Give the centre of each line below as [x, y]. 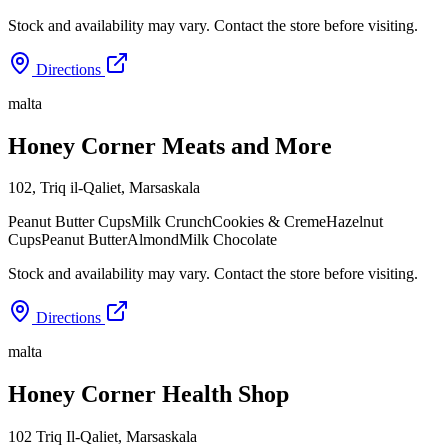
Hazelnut [354, 222]
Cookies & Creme [269, 222]
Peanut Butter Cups [69, 222]
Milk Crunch [171, 222]
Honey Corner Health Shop [148, 394]
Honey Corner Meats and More [170, 145]
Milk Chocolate [228, 240]
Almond [153, 240]
